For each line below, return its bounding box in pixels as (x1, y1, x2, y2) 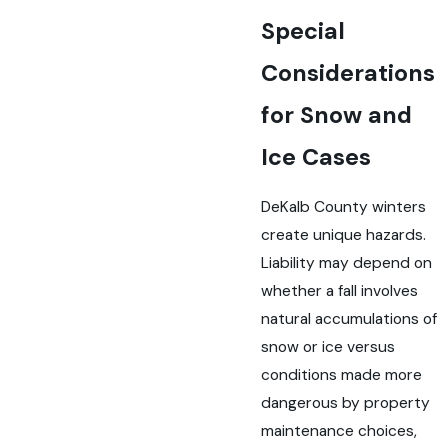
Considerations (261, 57, 436, 88)
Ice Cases (261, 141, 372, 172)
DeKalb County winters (261, 197, 427, 218)
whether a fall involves (261, 281, 419, 302)
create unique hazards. (261, 225, 427, 246)
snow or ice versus (261, 337, 396, 358)
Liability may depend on (261, 253, 433, 274)
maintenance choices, (261, 421, 418, 442)
